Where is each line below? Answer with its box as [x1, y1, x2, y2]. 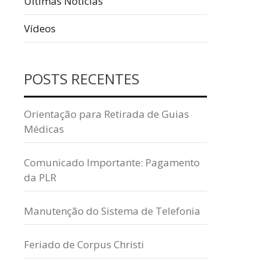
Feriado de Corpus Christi [24, 237, 144, 251]
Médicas [24, 122, 64, 136]
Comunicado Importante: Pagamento [24, 156, 200, 169]
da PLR [24, 170, 56, 184]
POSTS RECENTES [24, 69, 139, 89]
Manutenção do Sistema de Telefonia [24, 204, 200, 218]
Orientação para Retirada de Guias [24, 107, 189, 121]
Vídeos [24, 22, 56, 35]
